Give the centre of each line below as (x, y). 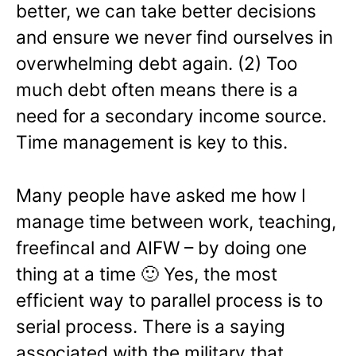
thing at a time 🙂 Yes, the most (147, 274)
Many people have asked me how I (161, 195)
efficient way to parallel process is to (169, 300)
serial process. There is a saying (151, 327)
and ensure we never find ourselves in (174, 37)
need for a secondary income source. (171, 116)
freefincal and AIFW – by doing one (161, 248)
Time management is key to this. (152, 142)
